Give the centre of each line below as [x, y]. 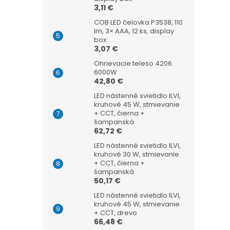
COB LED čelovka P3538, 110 [138, 22]
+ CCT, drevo [116, 213]
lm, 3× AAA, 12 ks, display [134, 31]
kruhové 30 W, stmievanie [137, 154]
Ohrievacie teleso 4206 [133, 63]
